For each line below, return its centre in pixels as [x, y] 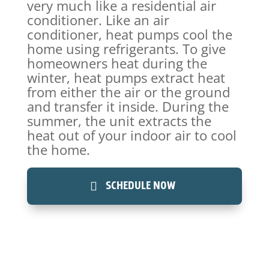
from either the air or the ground [128, 92]
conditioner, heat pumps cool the [129, 34]
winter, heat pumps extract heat [126, 77]
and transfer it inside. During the [128, 106]
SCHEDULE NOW [140, 186]
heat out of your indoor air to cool [131, 135]
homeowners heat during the [117, 63]
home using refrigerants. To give [126, 48]
